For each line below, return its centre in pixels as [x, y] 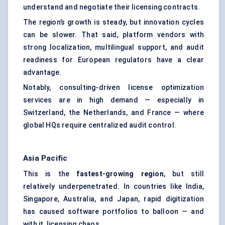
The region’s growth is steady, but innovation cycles [114, 22]
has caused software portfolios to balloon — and [114, 212]
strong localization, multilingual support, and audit [114, 47]
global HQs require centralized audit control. [100, 125]
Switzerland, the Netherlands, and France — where [114, 113]
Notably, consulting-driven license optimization [114, 88]
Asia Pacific [45, 158]
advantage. [42, 73]
